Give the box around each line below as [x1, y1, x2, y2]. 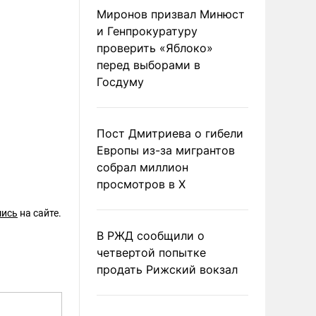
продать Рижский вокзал [97, 262, 238, 276]
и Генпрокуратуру [97, 24, 197, 38]
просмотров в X [97, 177, 186, 191]
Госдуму [97, 75, 144, 89]
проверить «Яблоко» [97, 41, 213, 55]
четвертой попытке [97, 245, 206, 260]
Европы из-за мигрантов [97, 143, 235, 157]
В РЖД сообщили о [97, 229, 205, 243]
